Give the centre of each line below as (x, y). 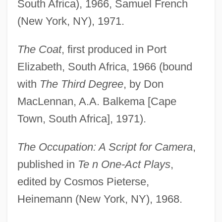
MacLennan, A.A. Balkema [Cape (97, 101)
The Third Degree (81, 84)
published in (47, 164)
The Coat (39, 49)
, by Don (143, 84)
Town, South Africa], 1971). (82, 118)
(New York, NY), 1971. (71, 21)
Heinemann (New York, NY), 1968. (100, 199)
